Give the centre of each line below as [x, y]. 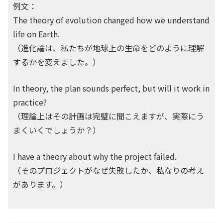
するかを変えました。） [57, 62]
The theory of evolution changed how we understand [111, 20]
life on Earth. [36, 34]
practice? [30, 102]
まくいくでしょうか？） [57, 130]
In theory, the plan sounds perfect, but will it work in [111, 88]
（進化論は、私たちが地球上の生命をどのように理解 [109, 48]
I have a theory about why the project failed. [95, 156]
